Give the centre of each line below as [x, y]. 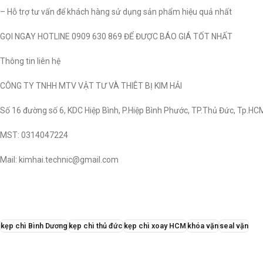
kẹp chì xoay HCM [155, 225]
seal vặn [234, 225]
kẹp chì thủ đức [96, 225]
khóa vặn [203, 225]
